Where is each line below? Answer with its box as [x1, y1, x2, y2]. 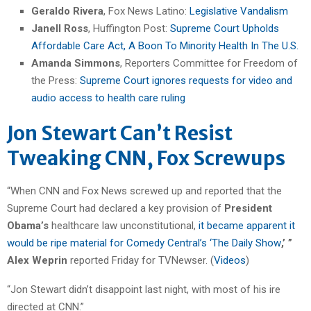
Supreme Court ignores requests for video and [80, 74, 292, 87]
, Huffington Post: [88, 22, 170, 35]
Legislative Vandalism [190, 4, 288, 17]
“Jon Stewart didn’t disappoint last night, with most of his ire [7, 283, 280, 296]
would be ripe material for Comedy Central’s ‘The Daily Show [7, 236, 281, 249]
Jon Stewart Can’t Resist [7, 120, 233, 146]
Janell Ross [31, 22, 88, 35]
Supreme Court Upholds [170, 22, 279, 35]
